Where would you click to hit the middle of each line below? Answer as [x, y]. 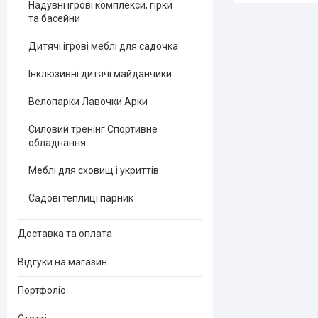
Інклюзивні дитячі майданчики [100, 74]
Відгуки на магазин [62, 262]
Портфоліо [42, 290]
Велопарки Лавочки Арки [88, 102]
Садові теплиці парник [81, 198]
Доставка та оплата [65, 234]
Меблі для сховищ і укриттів [94, 170]
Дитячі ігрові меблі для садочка [103, 46]
